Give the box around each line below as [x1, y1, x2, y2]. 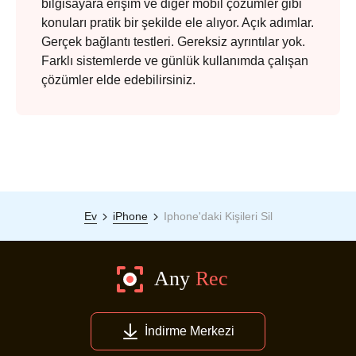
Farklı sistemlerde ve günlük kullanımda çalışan [41, 53, 308, 68]
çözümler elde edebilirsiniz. [41, 72, 195, 87]
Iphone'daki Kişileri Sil [163, 209, 273, 222]
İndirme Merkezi [144, 323, 234, 338]
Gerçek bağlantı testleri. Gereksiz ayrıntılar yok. [41, 34, 305, 48]
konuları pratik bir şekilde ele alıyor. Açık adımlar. [41, 15, 314, 29]
